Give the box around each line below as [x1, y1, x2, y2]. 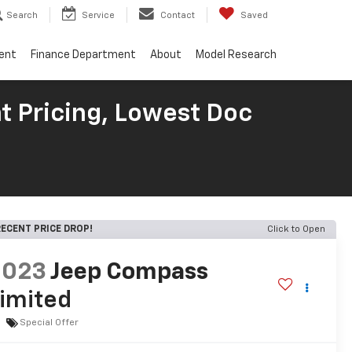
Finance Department [31, 49, 136, 60]
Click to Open [267, 225, 325, 234]
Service [82, 10, 115, 20]
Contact [160, 10, 195, 20]
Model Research [196, 49, 277, 60]
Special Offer [20, 317, 79, 328]
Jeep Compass [50, 261, 209, 285]
